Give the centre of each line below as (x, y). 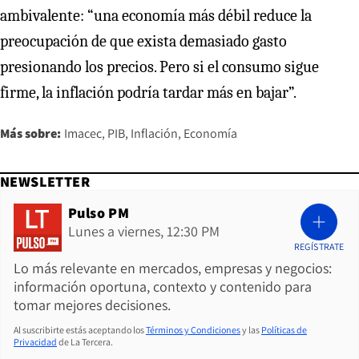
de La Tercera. (86, 342)
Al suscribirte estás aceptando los (79, 330)
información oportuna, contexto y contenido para (163, 287)
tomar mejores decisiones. (92, 305)
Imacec (83, 134)
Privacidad (35, 342)
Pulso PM (99, 213)
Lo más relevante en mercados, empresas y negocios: (173, 268)
